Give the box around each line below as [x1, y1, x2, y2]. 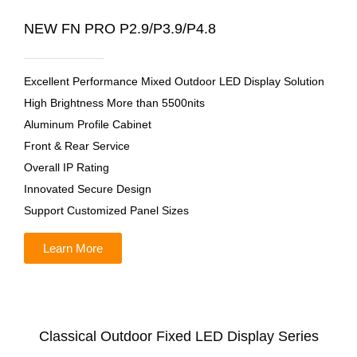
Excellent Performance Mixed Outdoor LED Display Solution [24, 75, 324, 88]
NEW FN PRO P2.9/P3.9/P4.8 [24, 21, 216, 37]
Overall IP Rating [24, 161, 109, 174]
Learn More [43, 241, 103, 255]
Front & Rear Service [24, 139, 130, 152]
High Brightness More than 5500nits [24, 96, 205, 109]
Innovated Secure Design [24, 182, 151, 195]
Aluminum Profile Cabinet [24, 118, 151, 131]
